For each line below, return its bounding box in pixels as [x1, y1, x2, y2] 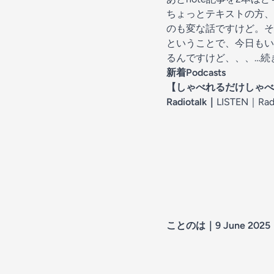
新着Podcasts [166, 67, 226, 78]
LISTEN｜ [217, 96, 258, 108]
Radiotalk [166, 96, 207, 108]
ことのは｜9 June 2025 [166, 220, 270, 231]
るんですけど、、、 [166, 52, 254, 64]
